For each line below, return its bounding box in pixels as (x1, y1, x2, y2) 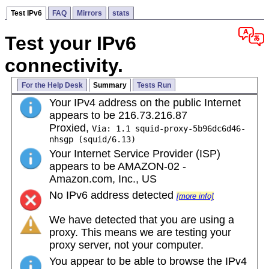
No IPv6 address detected (49, 189, 177, 202)
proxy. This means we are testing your (49, 226, 231, 239)
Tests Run (136, 81, 171, 90)
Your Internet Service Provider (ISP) (49, 148, 220, 160)
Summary (92, 81, 127, 90)
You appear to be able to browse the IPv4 (49, 255, 247, 268)
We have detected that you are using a (49, 214, 234, 226)
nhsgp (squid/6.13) (49, 134, 136, 145)
